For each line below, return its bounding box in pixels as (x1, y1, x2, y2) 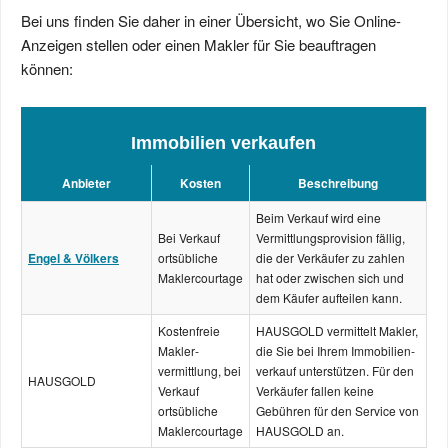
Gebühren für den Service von (256, 402, 419, 419)
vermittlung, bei (158, 362, 241, 379)
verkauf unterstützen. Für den (256, 362, 414, 379)
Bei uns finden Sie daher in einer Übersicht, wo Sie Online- (21, 10, 401, 31)
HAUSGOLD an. (256, 422, 344, 439)
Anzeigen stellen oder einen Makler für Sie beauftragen (21, 34, 376, 55)
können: (21, 58, 73, 79)
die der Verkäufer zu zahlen (256, 249, 405, 266)
